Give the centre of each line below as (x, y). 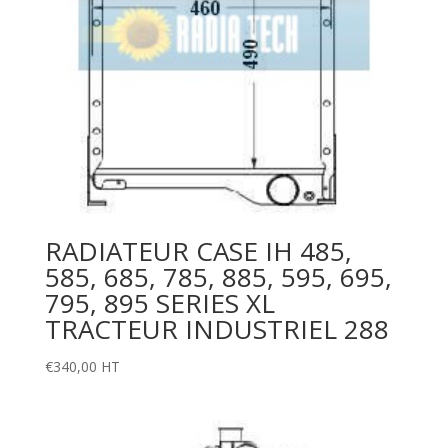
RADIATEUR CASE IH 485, (198, 251)
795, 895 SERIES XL (159, 303)
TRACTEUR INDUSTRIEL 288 (216, 329)
